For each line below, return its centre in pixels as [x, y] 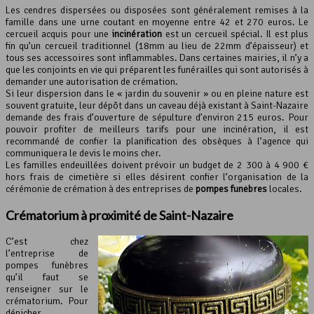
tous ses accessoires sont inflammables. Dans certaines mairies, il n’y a [157, 57]
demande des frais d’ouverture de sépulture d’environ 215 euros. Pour [157, 117]
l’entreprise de [47, 253]
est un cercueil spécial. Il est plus [235, 34]
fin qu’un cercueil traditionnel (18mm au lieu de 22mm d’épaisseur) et [157, 46]
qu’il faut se [47, 277]
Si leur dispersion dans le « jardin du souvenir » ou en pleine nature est [157, 93]
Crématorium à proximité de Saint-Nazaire [120, 215]
